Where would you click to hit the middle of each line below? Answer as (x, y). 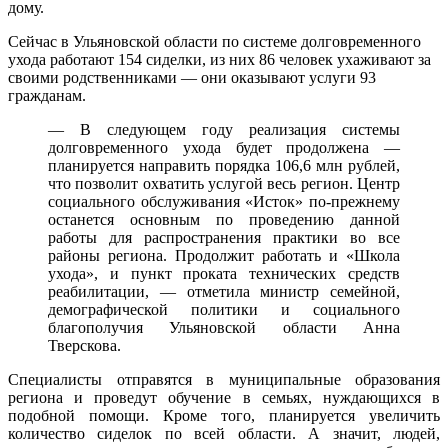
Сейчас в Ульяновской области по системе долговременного (214, 41)
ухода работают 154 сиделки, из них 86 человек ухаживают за (219, 59)
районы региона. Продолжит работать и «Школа (224, 255)
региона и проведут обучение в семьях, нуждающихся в (224, 397)
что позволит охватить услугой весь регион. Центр (224, 183)
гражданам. (47, 95)
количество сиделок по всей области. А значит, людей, (224, 433)
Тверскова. (84, 345)
